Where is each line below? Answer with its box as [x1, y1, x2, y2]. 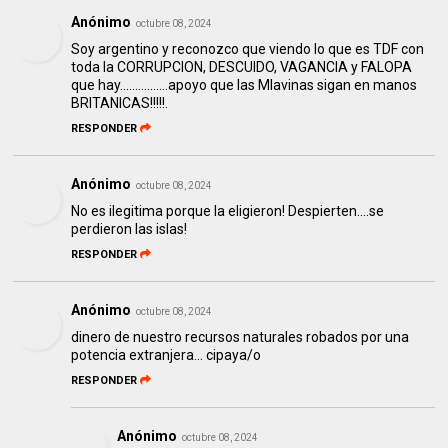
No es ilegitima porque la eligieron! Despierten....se [71, 202, 385, 219]
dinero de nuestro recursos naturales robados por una [71, 328, 410, 345]
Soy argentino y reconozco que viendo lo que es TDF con [71, 40, 425, 57]
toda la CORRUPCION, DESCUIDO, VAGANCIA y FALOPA [71, 58, 413, 75]
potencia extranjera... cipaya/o [71, 346, 262, 363]
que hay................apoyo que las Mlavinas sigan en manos [71, 76, 418, 93]
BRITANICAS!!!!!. [71, 94, 169, 111]
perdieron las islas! [71, 220, 188, 237]
